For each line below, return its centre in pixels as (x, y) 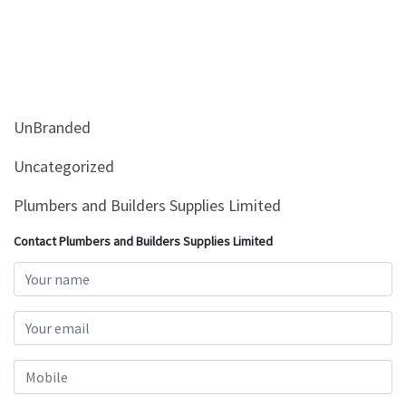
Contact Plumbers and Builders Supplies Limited (143, 241)
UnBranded (52, 127)
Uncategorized (64, 166)
